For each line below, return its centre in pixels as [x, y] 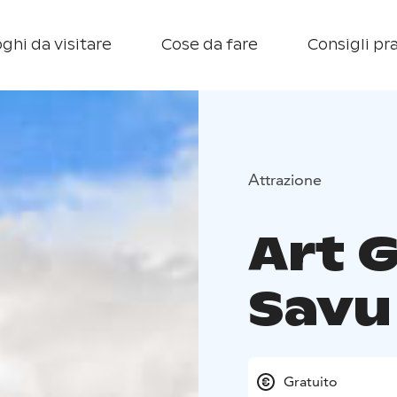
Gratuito [311, 382]
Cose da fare [210, 45]
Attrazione [285, 179]
